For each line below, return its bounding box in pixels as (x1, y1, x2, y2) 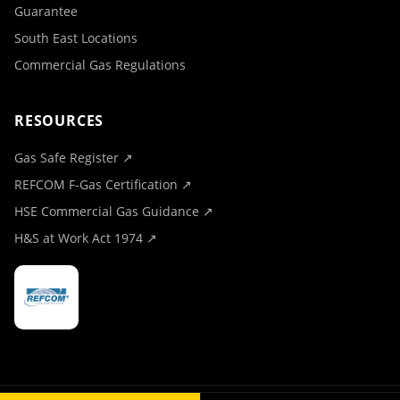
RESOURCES (14, 111, 104, 130)
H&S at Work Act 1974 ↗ (14, 229, 157, 246)
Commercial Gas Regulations (14, 56, 186, 73)
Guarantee (14, 3, 78, 20)
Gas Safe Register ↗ (14, 149, 133, 166)
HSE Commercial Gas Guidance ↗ (14, 203, 213, 220)
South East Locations (14, 29, 137, 46)
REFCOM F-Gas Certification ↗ (14, 176, 192, 193)
